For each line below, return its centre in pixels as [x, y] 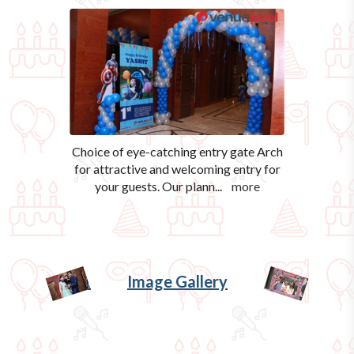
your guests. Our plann [154, 186]
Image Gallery [177, 281]
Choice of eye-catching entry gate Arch [177, 151]
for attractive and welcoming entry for [177, 168]
